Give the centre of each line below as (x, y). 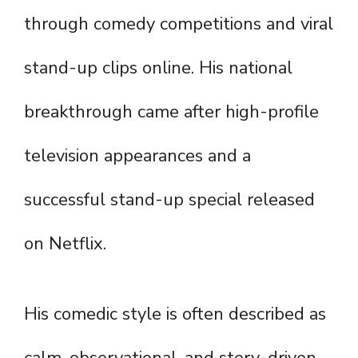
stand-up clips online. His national (158, 68)
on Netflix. (65, 244)
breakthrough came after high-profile (171, 112)
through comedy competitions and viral (179, 24)
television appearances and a (137, 156)
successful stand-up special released (169, 200)
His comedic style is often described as (175, 314)
